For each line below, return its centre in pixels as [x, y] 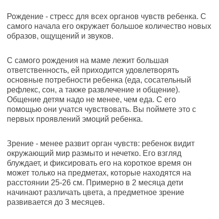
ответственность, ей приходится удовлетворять [93, 70]
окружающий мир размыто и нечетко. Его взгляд [94, 153]
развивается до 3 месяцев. [56, 202]
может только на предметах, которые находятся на [99, 173]
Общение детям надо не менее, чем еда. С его [91, 99]
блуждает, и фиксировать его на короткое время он [99, 163]
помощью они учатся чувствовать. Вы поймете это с [101, 109]
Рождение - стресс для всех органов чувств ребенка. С [107, 16]
